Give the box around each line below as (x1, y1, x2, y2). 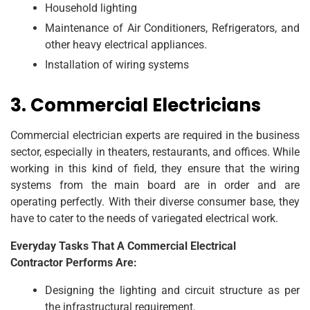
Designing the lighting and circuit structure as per (45, 283, 300, 297)
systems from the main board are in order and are (10, 178, 300, 192)
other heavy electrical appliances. (45, 37, 207, 51)
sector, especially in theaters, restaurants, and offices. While (10, 145, 300, 158)
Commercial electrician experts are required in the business (10, 128, 300, 142)
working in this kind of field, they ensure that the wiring (10, 161, 300, 175)
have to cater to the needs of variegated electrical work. (10, 211, 278, 225)
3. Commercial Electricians (10, 92, 261, 118)
